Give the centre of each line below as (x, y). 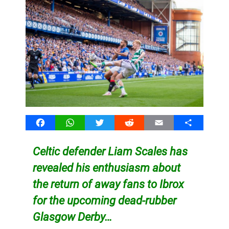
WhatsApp (88, 122)
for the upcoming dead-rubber (104, 200)
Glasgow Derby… (72, 216)
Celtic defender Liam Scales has (110, 151)
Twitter (112, 122)
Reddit (141, 122)
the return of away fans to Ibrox (108, 184)
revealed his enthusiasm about (106, 167)
